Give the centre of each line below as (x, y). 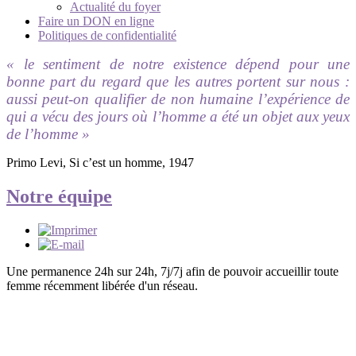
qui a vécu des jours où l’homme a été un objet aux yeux (178, 116)
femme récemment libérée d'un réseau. (102, 285)
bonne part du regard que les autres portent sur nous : (178, 81)
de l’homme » (48, 134)
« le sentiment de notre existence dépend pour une (178, 64)
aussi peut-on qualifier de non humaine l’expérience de (178, 99)
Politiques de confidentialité (107, 35)
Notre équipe (59, 196)
